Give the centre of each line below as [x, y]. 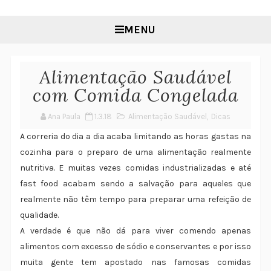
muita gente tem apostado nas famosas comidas [135, 263]
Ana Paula [64, 117]
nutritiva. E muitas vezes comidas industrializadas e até [135, 168]
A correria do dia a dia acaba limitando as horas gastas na [135, 137]
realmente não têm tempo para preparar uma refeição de [135, 200]
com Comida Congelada [135, 95]
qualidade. [39, 215]
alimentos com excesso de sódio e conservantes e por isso [135, 247]
